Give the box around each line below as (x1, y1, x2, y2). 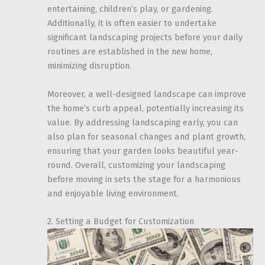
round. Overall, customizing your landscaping (47, 159, 225, 170)
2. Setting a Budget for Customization (47, 216, 194, 227)
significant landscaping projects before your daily (47, 32, 243, 43)
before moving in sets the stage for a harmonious (47, 173, 241, 185)
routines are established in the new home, (47, 46, 212, 57)
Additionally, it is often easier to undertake (47, 18, 216, 29)
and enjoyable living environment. (47, 188, 179, 199)
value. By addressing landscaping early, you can (47, 117, 238, 128)
